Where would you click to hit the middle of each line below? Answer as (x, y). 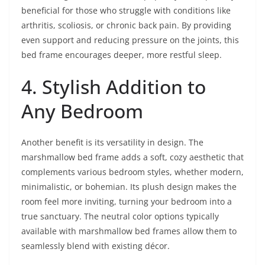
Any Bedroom (82, 111)
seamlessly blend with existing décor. (96, 245)
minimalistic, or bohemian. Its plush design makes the (129, 186)
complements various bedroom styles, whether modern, (132, 172)
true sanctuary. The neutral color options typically (120, 216)
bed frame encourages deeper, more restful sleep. (122, 54)
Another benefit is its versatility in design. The (112, 142)
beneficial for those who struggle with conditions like (126, 10)
